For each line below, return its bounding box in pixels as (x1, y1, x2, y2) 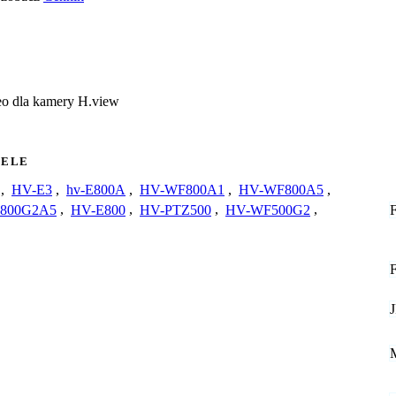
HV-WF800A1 (140, 181, 225, 197)
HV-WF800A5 (239, 181, 324, 197)
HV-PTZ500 (140, 202, 211, 217)
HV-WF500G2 (225, 202, 310, 217)
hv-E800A (66, 181, 126, 197)
